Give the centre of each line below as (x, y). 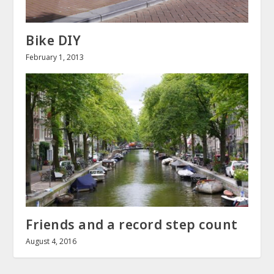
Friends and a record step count (132, 224)
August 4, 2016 (51, 241)
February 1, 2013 (55, 57)
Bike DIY (54, 40)
